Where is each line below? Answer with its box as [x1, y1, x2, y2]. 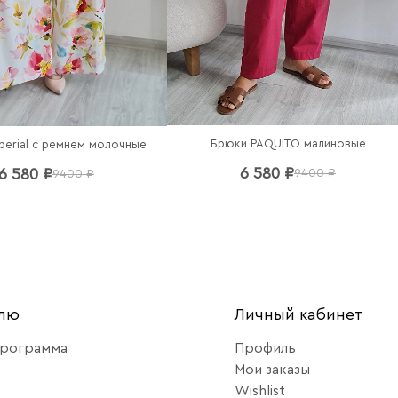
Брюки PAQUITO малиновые [210, 138, 366, 150]
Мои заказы [235, 362, 311, 378]
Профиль [235, 341, 297, 356]
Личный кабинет [235, 306, 363, 323]
